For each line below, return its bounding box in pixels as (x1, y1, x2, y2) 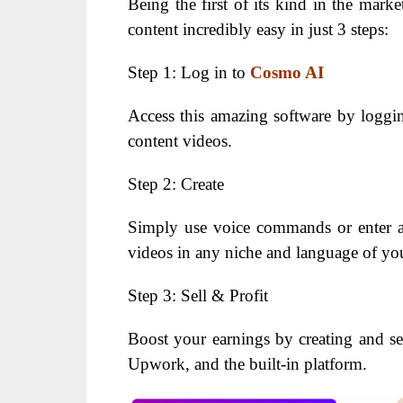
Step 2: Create (128, 174, 224, 193)
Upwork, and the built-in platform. (128, 354, 367, 373)
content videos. (128, 130, 232, 150)
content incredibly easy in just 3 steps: (128, 19, 389, 39)
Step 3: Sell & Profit (128, 285, 268, 305)
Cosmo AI (250, 62, 324, 82)
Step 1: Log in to (128, 62, 250, 82)
